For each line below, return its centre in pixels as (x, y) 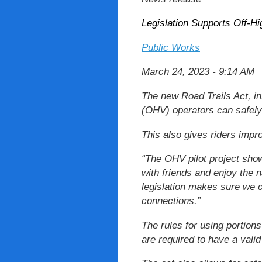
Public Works (171, 47)
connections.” (171, 201)
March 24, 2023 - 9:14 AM (198, 72)
